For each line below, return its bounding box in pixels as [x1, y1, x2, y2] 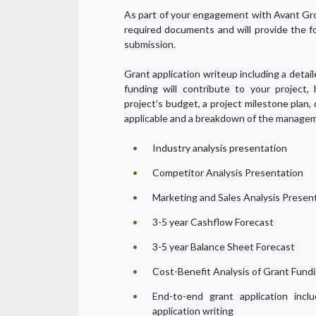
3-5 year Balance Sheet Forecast [152, 240, 295, 253]
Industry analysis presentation [152, 141, 287, 154]
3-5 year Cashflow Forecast [152, 215, 274, 228]
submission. [124, 37, 176, 50]
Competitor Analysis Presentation [152, 166, 303, 178]
